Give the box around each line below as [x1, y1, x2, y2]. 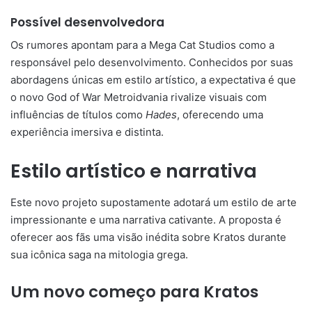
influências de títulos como [10, 108, 146, 122]
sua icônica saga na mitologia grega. [10, 247, 188, 261]
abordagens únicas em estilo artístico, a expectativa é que [10, 73, 296, 87]
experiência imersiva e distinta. [10, 125, 164, 139]
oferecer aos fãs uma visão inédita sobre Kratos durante [10, 230, 286, 244]
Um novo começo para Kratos [10, 280, 258, 303]
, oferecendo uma [177, 108, 263, 122]
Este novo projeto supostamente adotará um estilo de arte [10, 195, 297, 209]
